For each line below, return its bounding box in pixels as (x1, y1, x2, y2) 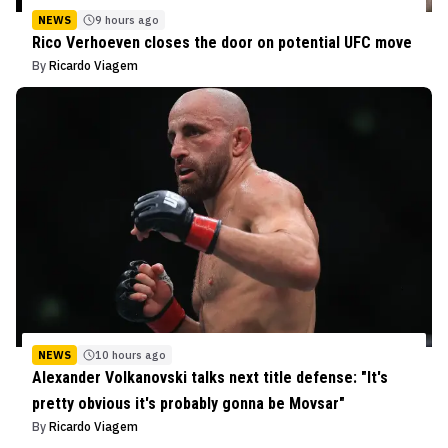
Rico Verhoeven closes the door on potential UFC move (32, 32, 412, 52)
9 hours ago (95, 12, 159, 27)
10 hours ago (95, 347, 166, 362)
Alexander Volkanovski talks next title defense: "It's (32, 367, 388, 387)
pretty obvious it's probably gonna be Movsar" (32, 393, 345, 413)
